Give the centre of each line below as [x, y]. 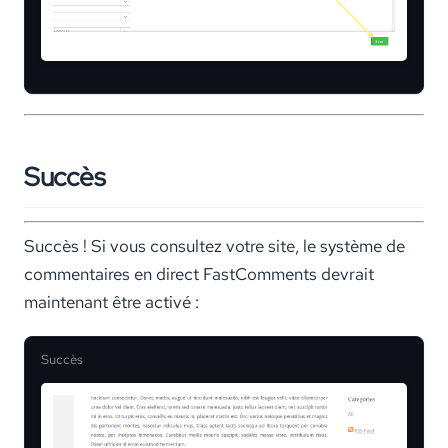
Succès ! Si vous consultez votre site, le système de [214, 245]
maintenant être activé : [111, 301]
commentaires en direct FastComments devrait [199, 273]
